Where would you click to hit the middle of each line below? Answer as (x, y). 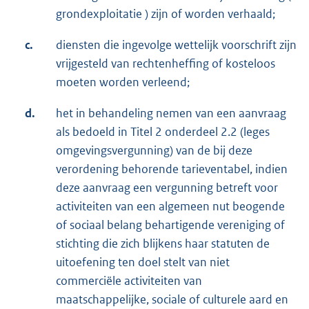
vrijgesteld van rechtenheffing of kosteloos (166, 64)
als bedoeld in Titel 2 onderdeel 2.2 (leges (163, 132)
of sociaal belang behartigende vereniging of (170, 225)
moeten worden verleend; (123, 82)
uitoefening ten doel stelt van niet (143, 262)
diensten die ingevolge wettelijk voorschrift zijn (176, 45)
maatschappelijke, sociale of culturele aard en (172, 300)
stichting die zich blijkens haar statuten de (163, 244)
